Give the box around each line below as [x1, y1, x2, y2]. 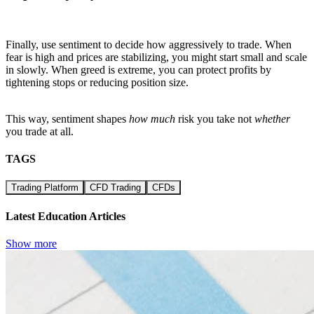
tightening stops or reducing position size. [6, 76, 189, 88]
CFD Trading [90, 182, 141, 193]
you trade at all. [6, 125, 74, 137]
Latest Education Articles [6, 210, 125, 222]
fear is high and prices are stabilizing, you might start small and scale [6, 50, 307, 63]
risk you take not [175, 112, 254, 125]
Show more [6, 237, 57, 250]
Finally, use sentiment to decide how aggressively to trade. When [6, 38, 292, 50]
